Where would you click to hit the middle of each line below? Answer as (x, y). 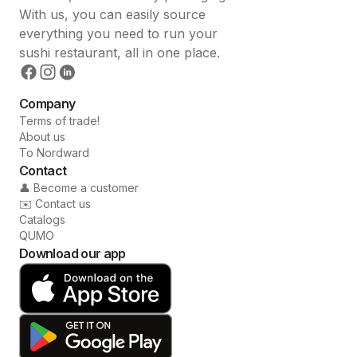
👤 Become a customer (79, 187)
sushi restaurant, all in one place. (120, 52)
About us (42, 136)
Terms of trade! (59, 120)
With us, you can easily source (112, 14)
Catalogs (42, 219)
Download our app (73, 253)
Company (47, 103)
